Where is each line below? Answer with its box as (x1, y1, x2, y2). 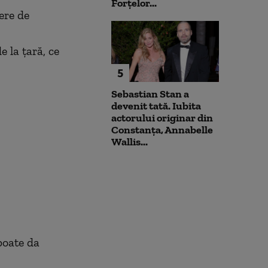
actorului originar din (111, 111, 213, 124)
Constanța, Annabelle (111, 123, 213, 136)
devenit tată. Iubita (111, 99, 201, 112)
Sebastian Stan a (111, 87, 189, 100)
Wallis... (111, 135, 148, 148)
